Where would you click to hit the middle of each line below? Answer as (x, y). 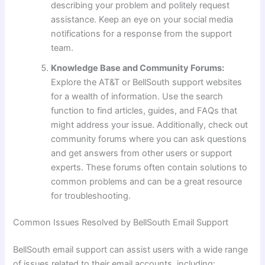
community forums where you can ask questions (149, 139)
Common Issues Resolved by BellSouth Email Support (121, 223)
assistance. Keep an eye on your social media (142, 19)
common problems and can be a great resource (147, 181)
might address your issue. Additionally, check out (150, 125)
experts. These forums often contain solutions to (149, 167)
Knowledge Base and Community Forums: (138, 68)
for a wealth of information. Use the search (137, 96)
